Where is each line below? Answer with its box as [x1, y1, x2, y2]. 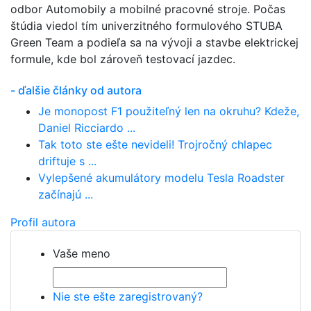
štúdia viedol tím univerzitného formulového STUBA [10, 19, 283, 33]
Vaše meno [53, 246, 110, 260]
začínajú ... [38, 187, 93, 201]
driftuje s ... [38, 154, 96, 168]
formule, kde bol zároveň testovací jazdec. [10, 52, 235, 66]
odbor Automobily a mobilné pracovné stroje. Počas [10, 2, 285, 16]
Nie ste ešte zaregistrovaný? [53, 289, 203, 303]
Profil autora [10, 215, 76, 229]
